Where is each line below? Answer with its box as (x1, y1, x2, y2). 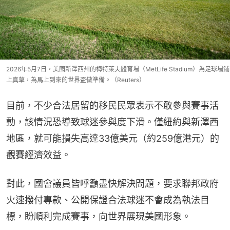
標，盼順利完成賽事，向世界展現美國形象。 (6, 210, 191, 222)
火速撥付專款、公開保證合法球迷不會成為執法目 (6, 194, 209, 205)
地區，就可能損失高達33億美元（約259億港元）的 (6, 132, 219, 144)
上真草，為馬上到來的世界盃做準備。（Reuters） (6, 75, 145, 84)
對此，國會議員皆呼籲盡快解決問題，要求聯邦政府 (6, 178, 219, 189)
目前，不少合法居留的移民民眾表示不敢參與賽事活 (6, 100, 219, 111)
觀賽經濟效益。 (6, 149, 71, 160)
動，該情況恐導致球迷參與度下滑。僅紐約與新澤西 (6, 116, 219, 127)
